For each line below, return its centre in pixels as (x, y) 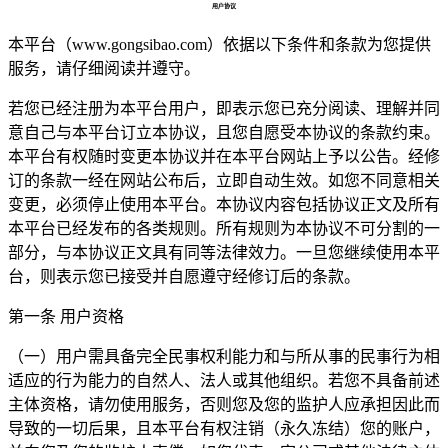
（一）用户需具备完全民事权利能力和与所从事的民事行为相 (224, 356)
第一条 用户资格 (66, 316)
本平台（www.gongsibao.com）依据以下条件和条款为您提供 (219, 44)
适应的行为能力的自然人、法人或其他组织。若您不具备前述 (224, 380)
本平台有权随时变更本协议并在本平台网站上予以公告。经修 (224, 156)
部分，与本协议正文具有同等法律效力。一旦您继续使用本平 (224, 252)
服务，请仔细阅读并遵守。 (104, 68)
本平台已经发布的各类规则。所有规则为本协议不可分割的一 (224, 228)
